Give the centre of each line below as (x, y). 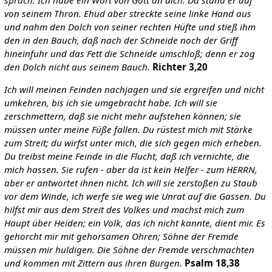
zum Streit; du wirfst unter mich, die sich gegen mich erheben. (133, 143)
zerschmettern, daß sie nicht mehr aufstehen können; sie (122, 116)
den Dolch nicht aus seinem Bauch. (77, 67)
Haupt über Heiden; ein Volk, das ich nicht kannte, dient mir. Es (134, 223)
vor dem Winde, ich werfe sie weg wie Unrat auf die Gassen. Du (135, 196)
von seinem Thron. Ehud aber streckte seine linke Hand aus (127, 14)
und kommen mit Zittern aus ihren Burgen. (93, 263)
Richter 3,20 (180, 67)
